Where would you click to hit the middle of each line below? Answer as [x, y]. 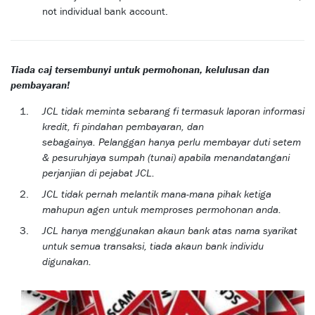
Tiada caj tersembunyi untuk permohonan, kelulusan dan [140, 70]
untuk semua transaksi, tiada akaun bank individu [153, 246]
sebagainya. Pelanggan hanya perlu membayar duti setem [172, 142]
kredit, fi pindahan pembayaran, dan [123, 127]
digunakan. [67, 262]
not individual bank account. [105, 11]
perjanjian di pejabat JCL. [98, 173]
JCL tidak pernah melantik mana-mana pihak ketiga [157, 194]
